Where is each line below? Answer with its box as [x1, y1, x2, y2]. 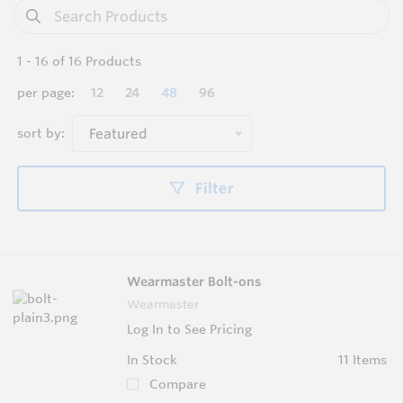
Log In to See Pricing [127, 320, 252, 337]
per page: [17, 85, 75, 102]
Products [82, 53, 141, 70]
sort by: [17, 125, 65, 142]
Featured [89, 125, 148, 143]
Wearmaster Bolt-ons [127, 273, 262, 290]
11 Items [337, 351, 387, 368]
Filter [191, 179, 234, 198]
